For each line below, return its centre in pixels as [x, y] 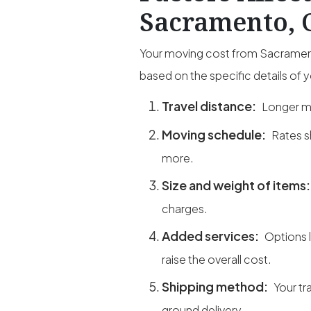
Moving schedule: [215, 135]
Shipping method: [216, 287]
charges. [184, 209]
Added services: [211, 236]
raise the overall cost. [216, 260]
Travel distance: [210, 106]
